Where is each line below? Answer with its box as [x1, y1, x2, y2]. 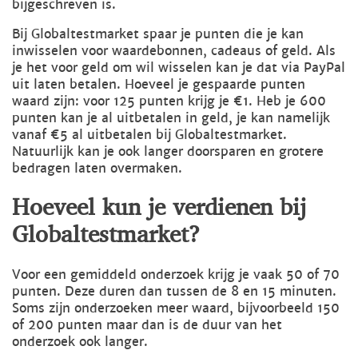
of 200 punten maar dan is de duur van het [12, 316, 282, 334]
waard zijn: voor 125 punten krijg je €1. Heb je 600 [12, 92, 326, 109]
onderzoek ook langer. [12, 333, 148, 351]
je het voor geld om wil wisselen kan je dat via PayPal [12, 58, 345, 76]
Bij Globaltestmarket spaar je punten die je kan [12, 25, 304, 42]
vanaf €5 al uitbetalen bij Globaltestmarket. [12, 125, 287, 143]
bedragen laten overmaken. [12, 159, 182, 177]
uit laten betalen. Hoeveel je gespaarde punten [12, 75, 305, 93]
